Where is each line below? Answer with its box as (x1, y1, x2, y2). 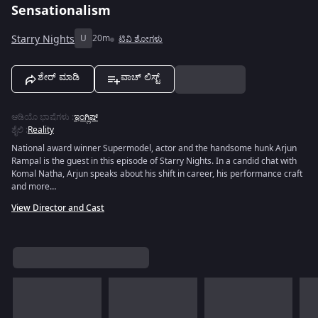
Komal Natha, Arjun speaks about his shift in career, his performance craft (11, 168, 302, 180)
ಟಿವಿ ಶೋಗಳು (119, 33, 163, 45)
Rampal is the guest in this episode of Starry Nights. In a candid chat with (11, 155, 297, 168)
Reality (28, 124, 54, 136)
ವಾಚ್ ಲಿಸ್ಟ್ (121, 72, 160, 82)
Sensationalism (11, 1, 111, 20)
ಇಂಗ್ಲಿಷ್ (74, 111, 98, 124)
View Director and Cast (11, 202, 104, 214)
